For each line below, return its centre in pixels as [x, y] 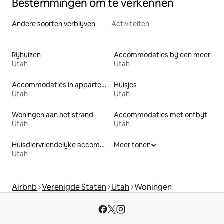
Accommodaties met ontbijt [161, 115]
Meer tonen [132, 145]
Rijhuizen [26, 55]
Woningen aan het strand [53, 115]
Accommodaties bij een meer [162, 55]
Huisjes [125, 85]
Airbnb [24, 187]
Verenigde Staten [74, 187]
